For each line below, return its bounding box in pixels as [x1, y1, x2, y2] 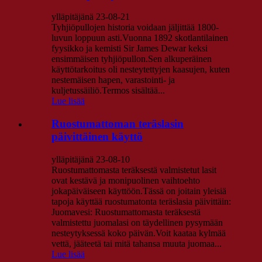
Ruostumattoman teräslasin [51, 118, 184, 130]
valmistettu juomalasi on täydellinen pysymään [51, 217, 223, 227]
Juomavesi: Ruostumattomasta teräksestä [51, 206, 201, 217]
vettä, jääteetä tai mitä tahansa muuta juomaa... [51, 238, 222, 249]
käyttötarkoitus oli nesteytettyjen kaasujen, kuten [51, 64, 230, 75]
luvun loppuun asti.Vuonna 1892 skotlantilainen [51, 33, 228, 43]
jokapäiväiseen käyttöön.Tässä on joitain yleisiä [51, 185, 226, 196]
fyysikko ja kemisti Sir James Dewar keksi [51, 43, 208, 54]
